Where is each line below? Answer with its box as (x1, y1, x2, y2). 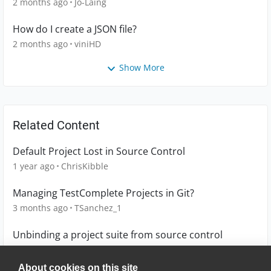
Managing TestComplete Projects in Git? (13, 186, 194, 200)
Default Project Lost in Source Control (13, 144, 185, 158)
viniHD (74, 38, 101, 50)
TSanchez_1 (74, 201, 122, 214)
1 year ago (13, 160, 54, 172)
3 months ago (13, 201, 68, 214)
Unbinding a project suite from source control (13, 227, 223, 241)
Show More (119, 62, 165, 74)
